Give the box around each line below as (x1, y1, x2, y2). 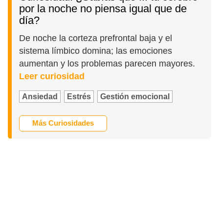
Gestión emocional (100, 92, 170, 101)
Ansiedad (22, 92, 58, 101)
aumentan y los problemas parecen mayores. (19, 58, 196, 68)
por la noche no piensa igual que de (19, 2, 187, 15)
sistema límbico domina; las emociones (19, 45, 173, 56)
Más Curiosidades (32, 119, 94, 128)
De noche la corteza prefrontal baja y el (19, 33, 173, 43)
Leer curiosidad (19, 71, 85, 81)
